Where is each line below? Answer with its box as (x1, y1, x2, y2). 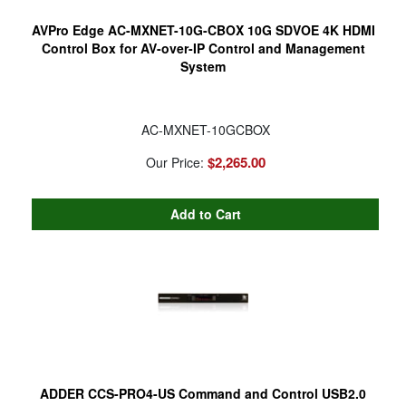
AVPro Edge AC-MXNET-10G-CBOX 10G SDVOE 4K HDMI (31, 20, 375, 39)
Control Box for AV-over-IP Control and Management (41, 38, 365, 57)
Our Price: (145, 152, 208, 171)
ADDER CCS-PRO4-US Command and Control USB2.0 (40, 383, 366, 402)
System (180, 56, 226, 75)
